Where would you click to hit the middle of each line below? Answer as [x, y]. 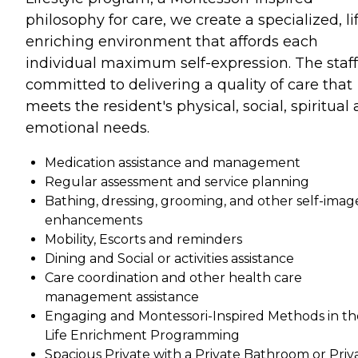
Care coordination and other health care [173, 277]
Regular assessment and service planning [177, 181]
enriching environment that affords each [172, 41]
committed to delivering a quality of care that [189, 84]
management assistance [122, 296]
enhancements [93, 220]
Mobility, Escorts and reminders [143, 239]
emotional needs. [88, 127]
